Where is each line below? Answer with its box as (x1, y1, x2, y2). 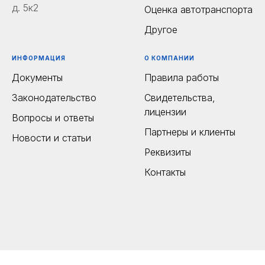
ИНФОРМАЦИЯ (12, 54, 66, 62)
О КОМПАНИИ (144, 54, 195, 62)
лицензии (144, 106, 186, 118)
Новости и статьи (12, 132, 91, 144)
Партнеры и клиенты (144, 126, 235, 138)
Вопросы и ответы (12, 112, 94, 124)
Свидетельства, (144, 92, 215, 104)
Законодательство (12, 92, 96, 104)
